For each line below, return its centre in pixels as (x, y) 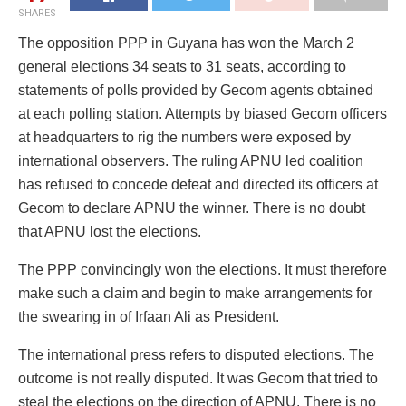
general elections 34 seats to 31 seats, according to (182, 66)
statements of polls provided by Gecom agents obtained (196, 90)
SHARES (37, 13)
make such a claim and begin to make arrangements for (195, 293)
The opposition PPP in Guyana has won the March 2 (186, 43)
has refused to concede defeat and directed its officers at (198, 184)
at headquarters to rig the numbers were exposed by (184, 137)
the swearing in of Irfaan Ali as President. (149, 316)
